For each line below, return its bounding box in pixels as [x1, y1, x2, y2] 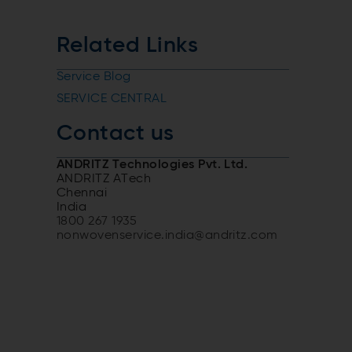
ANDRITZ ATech [57, 172, 152, 185]
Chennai [57, 186, 108, 200]
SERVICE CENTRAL [57, 92, 167, 105]
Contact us [57, 122, 174, 145]
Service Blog [57, 70, 131, 83]
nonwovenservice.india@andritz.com [57, 229, 278, 242]
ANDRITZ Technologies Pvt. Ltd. [57, 158, 248, 171]
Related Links [57, 34, 199, 57]
